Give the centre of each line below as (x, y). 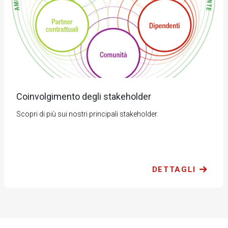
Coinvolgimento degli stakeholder (83, 97)
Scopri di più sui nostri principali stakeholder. (87, 114)
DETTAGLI (174, 170)
